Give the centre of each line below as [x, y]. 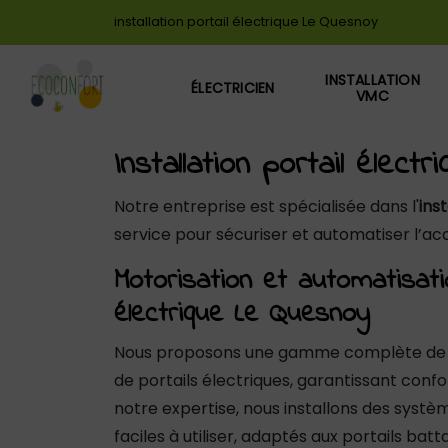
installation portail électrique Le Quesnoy [246, 21]
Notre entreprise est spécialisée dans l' [266, 206]
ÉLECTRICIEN [233, 87]
